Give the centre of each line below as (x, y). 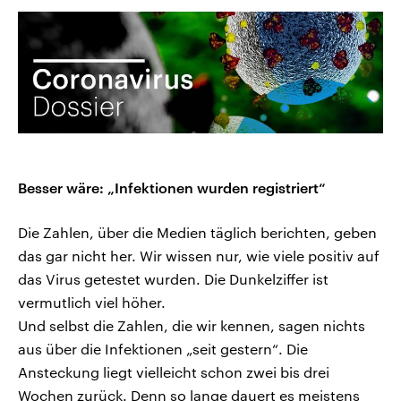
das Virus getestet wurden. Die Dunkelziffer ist (173, 279)
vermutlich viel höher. (92, 303)
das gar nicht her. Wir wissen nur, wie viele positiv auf (199, 256)
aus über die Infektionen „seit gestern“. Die (163, 349)
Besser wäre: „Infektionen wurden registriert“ (172, 188)
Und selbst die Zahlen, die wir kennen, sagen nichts (192, 326)
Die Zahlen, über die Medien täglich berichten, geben (197, 233)
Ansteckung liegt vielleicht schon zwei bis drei (174, 372)
